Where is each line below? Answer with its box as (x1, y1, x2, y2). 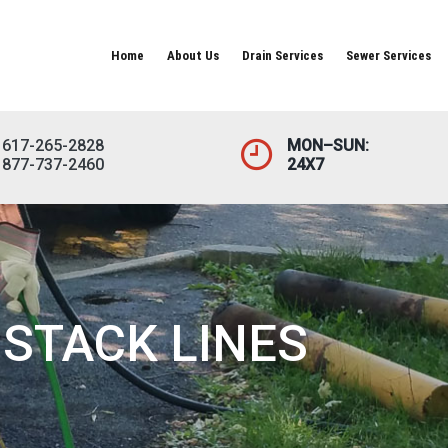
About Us (167, 48, 219, 63)
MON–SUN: (287, 136, 369, 155)
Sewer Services (346, 48, 431, 63)
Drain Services (242, 48, 323, 63)
